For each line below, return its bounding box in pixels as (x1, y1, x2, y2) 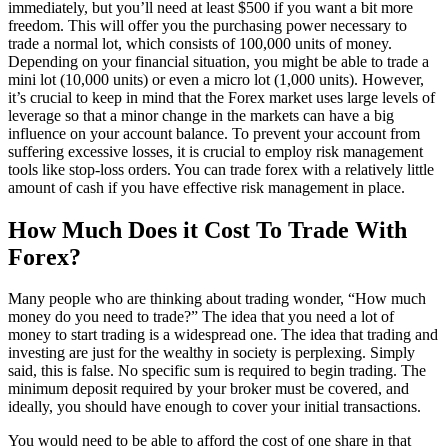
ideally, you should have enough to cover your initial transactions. (8, 398, 421, 416)
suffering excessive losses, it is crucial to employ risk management (8, 142, 423, 160)
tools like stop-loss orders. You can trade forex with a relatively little (8, 160, 434, 178)
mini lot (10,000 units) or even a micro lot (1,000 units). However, (8, 70, 424, 88)
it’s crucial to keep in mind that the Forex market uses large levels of (8, 88, 435, 106)
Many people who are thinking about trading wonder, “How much (8, 290, 426, 308)
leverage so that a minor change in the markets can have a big (8, 106, 394, 124)
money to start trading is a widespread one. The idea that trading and (8, 326, 438, 344)
